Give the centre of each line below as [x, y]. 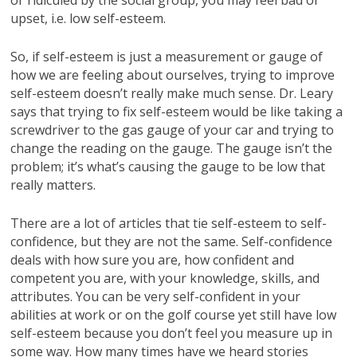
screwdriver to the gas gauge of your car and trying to [173, 129]
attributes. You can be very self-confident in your [156, 296]
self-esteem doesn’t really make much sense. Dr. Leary [172, 93]
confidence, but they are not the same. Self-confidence [172, 241]
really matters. [53, 184]
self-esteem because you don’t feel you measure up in [172, 333]
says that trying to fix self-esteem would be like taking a [177, 111]
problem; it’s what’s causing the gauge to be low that [168, 166]
